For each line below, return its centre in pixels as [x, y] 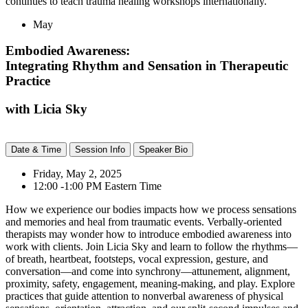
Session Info [100, 149]
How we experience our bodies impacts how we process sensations [151, 209]
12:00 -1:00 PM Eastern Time [97, 186]
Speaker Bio [163, 149]
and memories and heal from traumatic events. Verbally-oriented [144, 221]
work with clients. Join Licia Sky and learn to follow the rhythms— [152, 246]
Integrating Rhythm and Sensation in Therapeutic [147, 66]
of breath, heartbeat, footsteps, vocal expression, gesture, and [137, 258]
